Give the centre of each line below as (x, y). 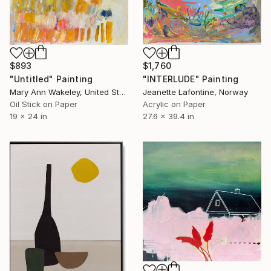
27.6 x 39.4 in (168, 116)
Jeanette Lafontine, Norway (195, 92)
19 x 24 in (28, 116)
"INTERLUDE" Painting (191, 79)
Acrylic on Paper (174, 104)
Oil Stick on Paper (44, 104)
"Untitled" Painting (51, 79)
